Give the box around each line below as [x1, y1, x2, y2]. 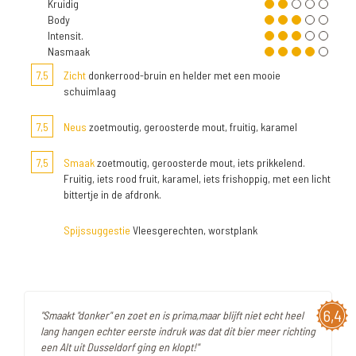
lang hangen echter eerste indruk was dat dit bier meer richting [41, 324, 315, 339]
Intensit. [48, 29, 83, 43]
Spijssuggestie [64, 223, 130, 238]
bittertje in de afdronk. [64, 188, 161, 202]
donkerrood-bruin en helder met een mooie [86, 68, 281, 83]
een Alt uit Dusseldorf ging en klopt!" [41, 340, 199, 354]
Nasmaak [48, 44, 90, 59]
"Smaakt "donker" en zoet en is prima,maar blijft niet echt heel [41, 308, 304, 323]
